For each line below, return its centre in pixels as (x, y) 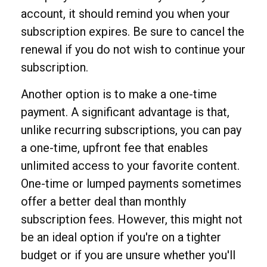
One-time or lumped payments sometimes (131, 184)
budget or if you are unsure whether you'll (128, 255)
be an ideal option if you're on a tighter (121, 237)
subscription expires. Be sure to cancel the (133, 32)
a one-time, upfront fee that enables (114, 148)
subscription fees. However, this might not (132, 219)
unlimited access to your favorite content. (130, 166)
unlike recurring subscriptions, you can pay (131, 130)
